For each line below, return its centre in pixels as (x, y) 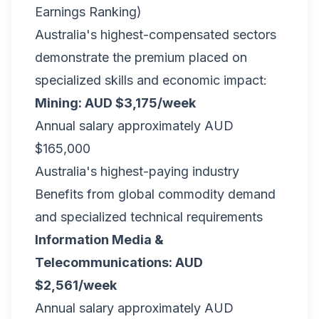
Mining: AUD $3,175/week (115, 103)
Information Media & (99, 240)
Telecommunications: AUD (119, 262)
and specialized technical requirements (149, 217)
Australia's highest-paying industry (137, 171)
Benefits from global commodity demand (155, 194)
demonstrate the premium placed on (141, 57)
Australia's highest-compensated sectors (156, 35)
